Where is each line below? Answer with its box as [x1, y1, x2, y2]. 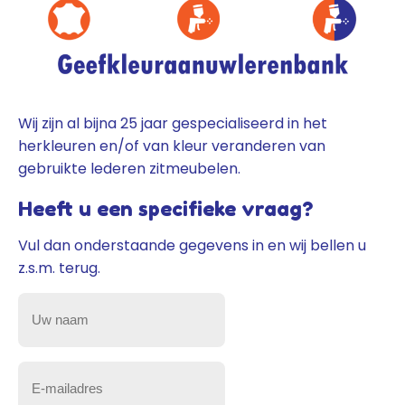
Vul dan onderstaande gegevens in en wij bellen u [18, 234, 366, 256]
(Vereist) [20, 358, 65, 375]
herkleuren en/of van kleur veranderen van [18, 135, 325, 156]
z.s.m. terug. [18, 257, 100, 278]
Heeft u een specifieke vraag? [18, 196, 313, 221]
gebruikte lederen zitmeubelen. [18, 157, 240, 179]
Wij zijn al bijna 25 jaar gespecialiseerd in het [18, 112, 327, 134]
